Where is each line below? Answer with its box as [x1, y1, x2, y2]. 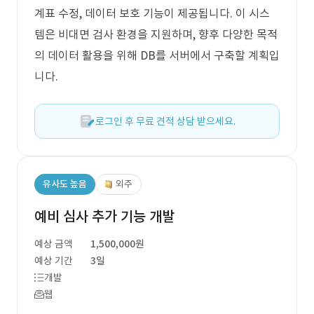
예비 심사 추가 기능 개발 [34, 207, 175, 226]
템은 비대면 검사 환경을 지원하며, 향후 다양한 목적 [34, 27, 278, 41]
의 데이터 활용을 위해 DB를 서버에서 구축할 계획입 [34, 48, 280, 62]
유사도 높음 [43, 178, 87, 190]
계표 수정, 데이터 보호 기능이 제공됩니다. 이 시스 [34, 6, 270, 20]
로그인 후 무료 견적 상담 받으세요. [95, 115, 235, 128]
